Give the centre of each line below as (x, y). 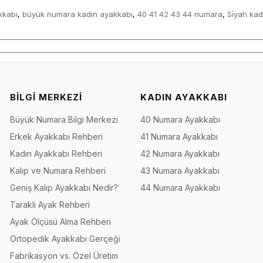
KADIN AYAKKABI (183, 97)
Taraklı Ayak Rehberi (50, 204)
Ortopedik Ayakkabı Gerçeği (65, 238)
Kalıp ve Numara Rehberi (58, 170)
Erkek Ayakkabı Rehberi (56, 136)
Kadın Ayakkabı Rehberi (56, 153)
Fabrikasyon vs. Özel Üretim (64, 255)
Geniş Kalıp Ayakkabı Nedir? (64, 187)
